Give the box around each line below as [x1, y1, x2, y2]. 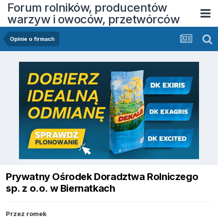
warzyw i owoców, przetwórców [7, 12, 180, 26]
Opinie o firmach [10, 36, 54, 42]
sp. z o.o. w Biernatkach [6, 182, 115, 195]
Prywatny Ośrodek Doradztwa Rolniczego [6, 171, 199, 183]
